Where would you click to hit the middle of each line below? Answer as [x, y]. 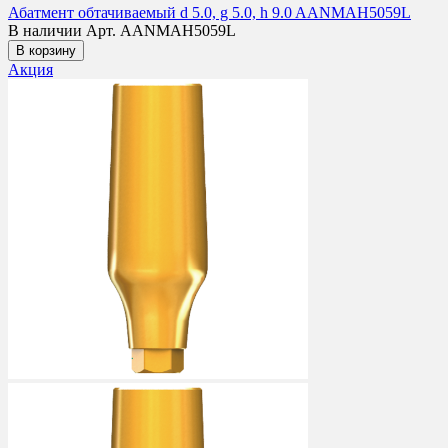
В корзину [46, 50]
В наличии [47, 30]
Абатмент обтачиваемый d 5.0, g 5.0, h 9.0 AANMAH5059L [209, 12]
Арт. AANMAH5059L [161, 30]
